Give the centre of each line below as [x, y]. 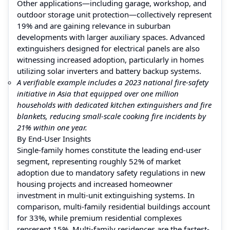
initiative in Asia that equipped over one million [98, 93]
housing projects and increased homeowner [95, 184]
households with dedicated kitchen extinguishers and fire [114, 104]
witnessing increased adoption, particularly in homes [110, 59]
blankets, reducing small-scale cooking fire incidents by [111, 116]
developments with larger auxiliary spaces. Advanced [111, 37]
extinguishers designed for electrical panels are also [108, 48]
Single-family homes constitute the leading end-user [109, 150]
